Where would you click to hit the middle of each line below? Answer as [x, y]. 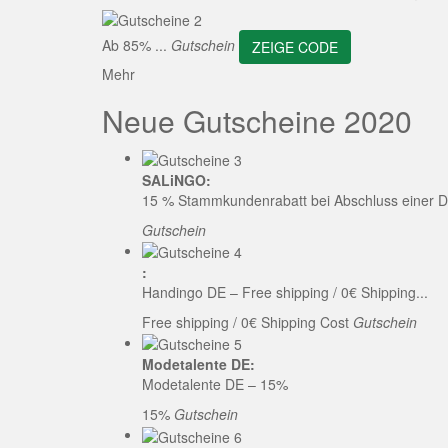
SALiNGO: [176, 179]
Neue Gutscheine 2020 [257, 121]
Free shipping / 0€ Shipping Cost [247, 321]
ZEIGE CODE [295, 47]
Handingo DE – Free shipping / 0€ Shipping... [285, 291]
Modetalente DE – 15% [215, 384]
